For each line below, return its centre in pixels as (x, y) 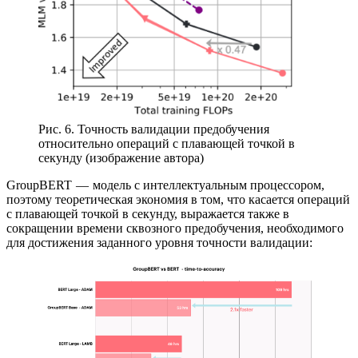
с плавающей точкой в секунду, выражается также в (148, 214)
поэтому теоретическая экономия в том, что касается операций (178, 200)
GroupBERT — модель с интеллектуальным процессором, (165, 185)
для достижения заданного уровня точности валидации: (159, 243)
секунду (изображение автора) (121, 158)
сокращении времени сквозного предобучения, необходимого (175, 229)
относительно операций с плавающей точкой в (167, 144)
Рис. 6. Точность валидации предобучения (154, 129)
